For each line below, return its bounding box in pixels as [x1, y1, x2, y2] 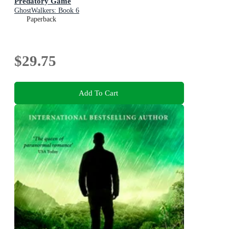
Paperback [27, 15, 56, 23]
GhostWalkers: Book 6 [14, 6, 79, 14]
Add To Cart [78, 88, 118, 98]
